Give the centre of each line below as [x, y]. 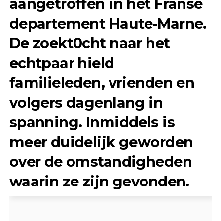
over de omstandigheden [100, 162]
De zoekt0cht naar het [90, 43]
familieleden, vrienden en [102, 83]
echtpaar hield [62, 63]
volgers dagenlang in [86, 103]
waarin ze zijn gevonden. [99, 182]
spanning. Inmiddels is [92, 122]
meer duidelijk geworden [101, 142]
